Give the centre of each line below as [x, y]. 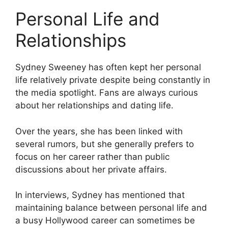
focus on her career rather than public [92, 156]
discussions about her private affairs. [91, 169]
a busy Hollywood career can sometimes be [105, 221]
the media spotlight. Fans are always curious [107, 93]
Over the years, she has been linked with [99, 131]
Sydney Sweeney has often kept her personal [108, 67]
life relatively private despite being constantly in [113, 80]
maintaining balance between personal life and [111, 208]
